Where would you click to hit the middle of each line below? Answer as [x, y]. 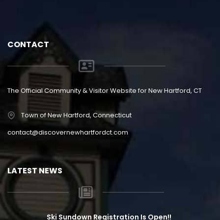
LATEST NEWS [35, 170]
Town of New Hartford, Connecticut [76, 115]
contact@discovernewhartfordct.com [68, 132]
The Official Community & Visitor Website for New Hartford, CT [105, 90]
